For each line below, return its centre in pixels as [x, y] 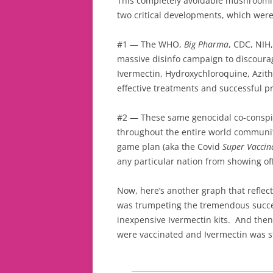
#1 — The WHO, [151, 44]
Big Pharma [206, 44]
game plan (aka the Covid [170, 146]
